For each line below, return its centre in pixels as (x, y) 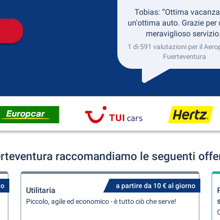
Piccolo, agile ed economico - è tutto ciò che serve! (101, 201)
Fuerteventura (185, 56)
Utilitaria (41, 190)
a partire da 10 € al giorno (155, 186)
